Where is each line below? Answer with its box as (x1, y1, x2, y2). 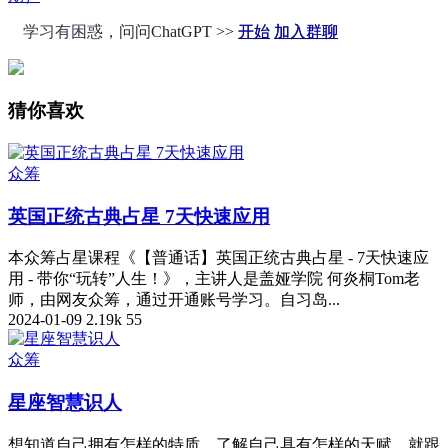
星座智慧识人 (8, 391, 122, 413)
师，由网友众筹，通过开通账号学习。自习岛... (8, 291, 340, 309)
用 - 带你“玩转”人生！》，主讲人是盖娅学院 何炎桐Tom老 (8, 270, 420, 288)
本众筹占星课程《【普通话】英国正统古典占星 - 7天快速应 (8, 249, 429, 267)
